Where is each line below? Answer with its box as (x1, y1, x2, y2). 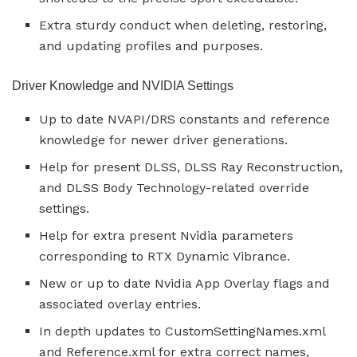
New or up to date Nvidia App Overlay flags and (39, 275, 331, 291)
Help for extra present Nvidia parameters (39, 227, 294, 243)
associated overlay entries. (39, 296, 202, 312)
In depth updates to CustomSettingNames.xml (39, 323, 326, 339)
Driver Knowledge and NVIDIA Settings (12, 78, 233, 92)
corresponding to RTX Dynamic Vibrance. (39, 248, 291, 264)
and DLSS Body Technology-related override (39, 179, 310, 195)
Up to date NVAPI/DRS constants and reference (39, 111, 331, 127)
